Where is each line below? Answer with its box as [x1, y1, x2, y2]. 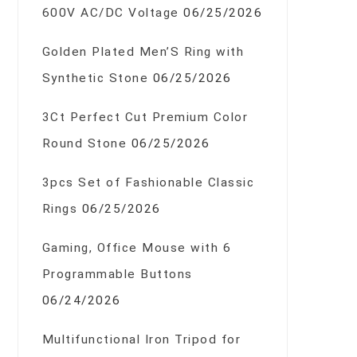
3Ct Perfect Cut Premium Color [41, 110, 249, 125]
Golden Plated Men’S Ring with [41, 45, 245, 60]
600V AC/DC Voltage [41, 6, 179, 21]
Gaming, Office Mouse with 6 [41, 241, 232, 256]
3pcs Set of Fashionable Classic [41, 175, 255, 190]
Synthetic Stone [41, 71, 149, 86]
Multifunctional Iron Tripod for [41, 332, 241, 347]
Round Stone [41, 136, 127, 151]
